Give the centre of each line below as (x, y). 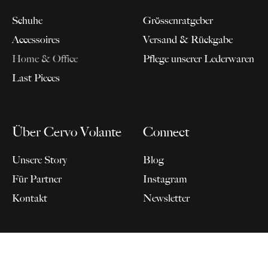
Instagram (165, 179)
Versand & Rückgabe (188, 39)
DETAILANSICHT (134, 257)
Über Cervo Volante (67, 132)
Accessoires (36, 39)
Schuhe (27, 20)
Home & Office (45, 58)
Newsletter (166, 198)
